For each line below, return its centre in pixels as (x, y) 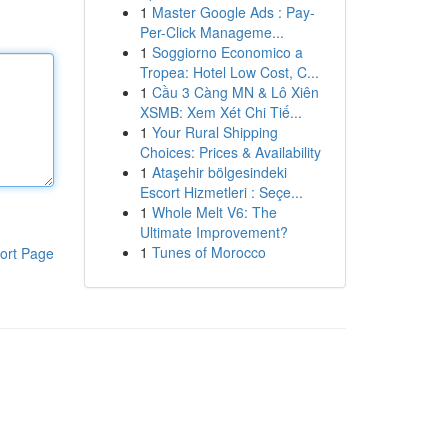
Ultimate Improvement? (213, 232)
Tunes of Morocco (208, 252)
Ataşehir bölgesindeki (219, 172)
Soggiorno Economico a (227, 52)
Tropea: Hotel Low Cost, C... (229, 72)
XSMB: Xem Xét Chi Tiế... (220, 112)
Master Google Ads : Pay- (233, 12)
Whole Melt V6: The (214, 212)
